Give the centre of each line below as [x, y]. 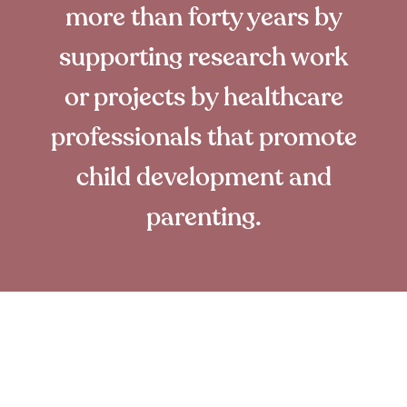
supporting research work [203, 57]
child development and [203, 177]
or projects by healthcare [203, 97]
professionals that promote [203, 137]
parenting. [203, 217]
